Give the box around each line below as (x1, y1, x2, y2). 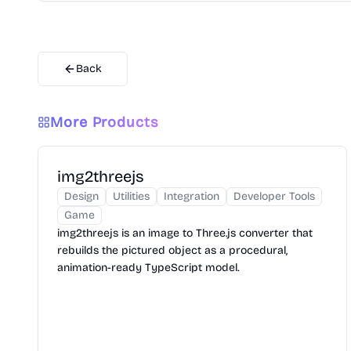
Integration (164, 190, 219, 203)
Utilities (113, 190, 150, 203)
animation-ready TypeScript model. (57, 261, 239, 274)
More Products (50, 114, 159, 131)
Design (64, 190, 99, 203)
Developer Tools (233, 190, 315, 203)
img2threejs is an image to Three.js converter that (57, 226, 313, 240)
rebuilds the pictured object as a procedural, (57, 244, 288, 257)
